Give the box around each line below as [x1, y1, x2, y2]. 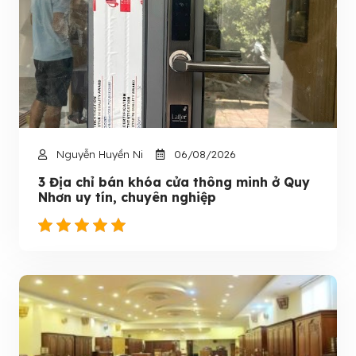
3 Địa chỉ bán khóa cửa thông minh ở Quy [38, 174, 310, 190]
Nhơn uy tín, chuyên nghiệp [38, 189, 216, 205]
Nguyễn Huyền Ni [53, 148, 143, 161]
